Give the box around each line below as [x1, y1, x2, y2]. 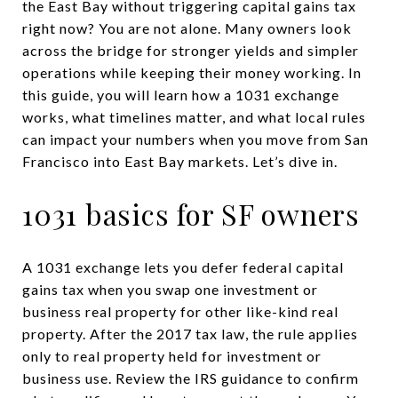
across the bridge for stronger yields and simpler [22, 42, 359, 59]
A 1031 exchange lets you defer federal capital [22, 258, 344, 275]
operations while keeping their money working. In [22, 64, 362, 81]
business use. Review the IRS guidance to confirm [22, 369, 359, 386]
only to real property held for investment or [22, 346, 322, 364]
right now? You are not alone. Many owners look [22, 20, 352, 36]
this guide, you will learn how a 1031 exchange [22, 86, 339, 103]
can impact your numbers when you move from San [22, 131, 369, 147]
